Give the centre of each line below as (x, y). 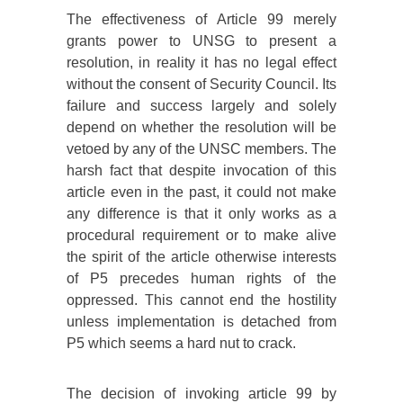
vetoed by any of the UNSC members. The (201, 149)
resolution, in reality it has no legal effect (201, 63)
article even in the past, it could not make (201, 193)
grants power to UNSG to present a (201, 41)
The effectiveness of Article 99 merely (201, 20)
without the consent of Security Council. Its (201, 85)
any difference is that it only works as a (201, 214)
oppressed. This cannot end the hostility (201, 300)
